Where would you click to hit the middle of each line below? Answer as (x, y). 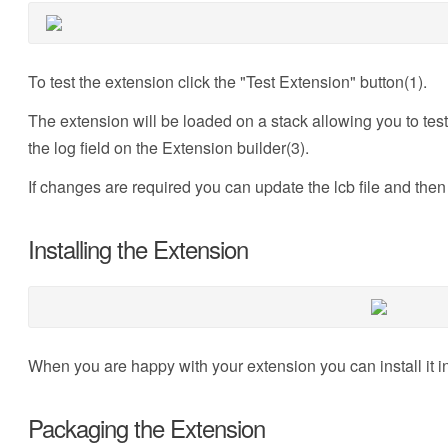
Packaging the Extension (146, 427)
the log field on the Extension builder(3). (168, 147)
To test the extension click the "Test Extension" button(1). (227, 81)
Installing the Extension (137, 248)
